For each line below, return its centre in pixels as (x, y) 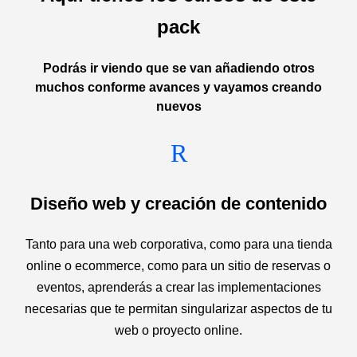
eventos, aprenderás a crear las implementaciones (178, 287)
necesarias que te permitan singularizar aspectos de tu (178, 309)
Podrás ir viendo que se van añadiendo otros (178, 68)
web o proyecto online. (178, 330)
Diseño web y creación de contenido (178, 204)
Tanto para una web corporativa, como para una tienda (178, 244)
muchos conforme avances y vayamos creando (178, 87)
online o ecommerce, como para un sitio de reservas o (178, 266)
